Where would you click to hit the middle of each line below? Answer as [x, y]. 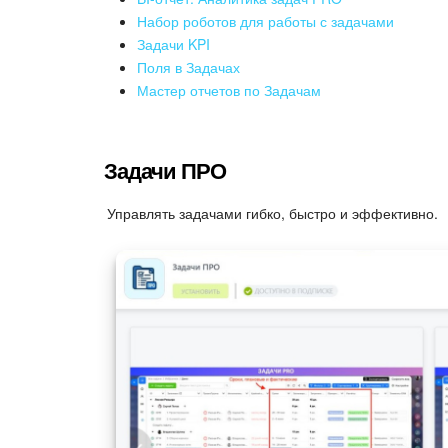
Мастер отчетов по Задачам [229, 89]
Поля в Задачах [188, 66]
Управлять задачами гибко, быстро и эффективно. [272, 212]
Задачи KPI [173, 43]
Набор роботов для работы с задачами [265, 20]
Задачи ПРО [165, 169]
